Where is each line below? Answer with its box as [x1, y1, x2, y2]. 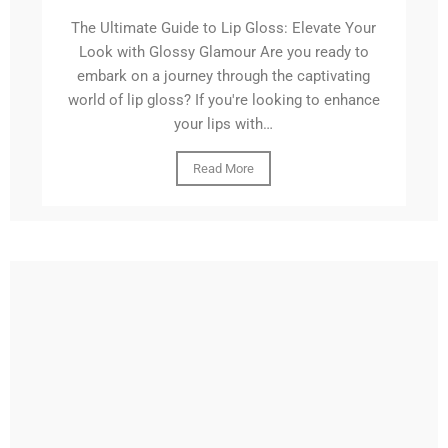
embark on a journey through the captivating [77, 67, 371, 86]
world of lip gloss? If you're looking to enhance [67, 91, 380, 110]
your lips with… [174, 115, 274, 134]
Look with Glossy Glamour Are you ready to [78, 43, 369, 62]
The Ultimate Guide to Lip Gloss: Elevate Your [71, 19, 377, 38]
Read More [193, 161, 255, 177]
